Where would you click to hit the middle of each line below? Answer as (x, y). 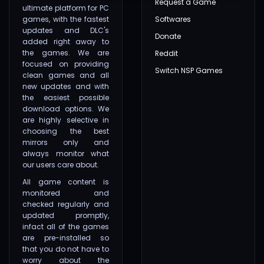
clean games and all (66, 75)
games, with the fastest (66, 19)
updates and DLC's (66, 31)
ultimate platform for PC (66, 8)
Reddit (166, 54)
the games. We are (66, 53)
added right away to (66, 42)
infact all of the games (66, 227)
